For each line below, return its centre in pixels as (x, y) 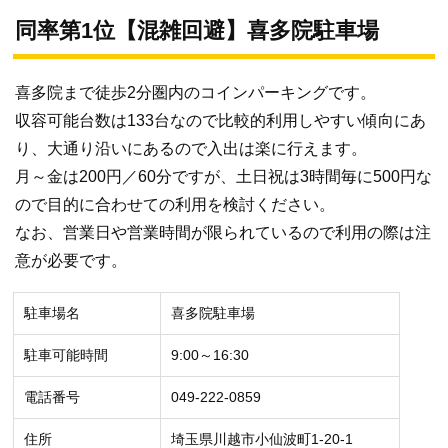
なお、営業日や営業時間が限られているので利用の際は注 (223, 232)
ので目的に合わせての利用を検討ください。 (175, 204)
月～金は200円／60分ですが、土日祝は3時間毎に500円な (223, 176)
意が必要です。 (71, 260)
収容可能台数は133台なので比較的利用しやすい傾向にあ (220, 120)
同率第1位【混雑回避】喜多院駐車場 (197, 30)
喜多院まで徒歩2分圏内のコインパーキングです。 (195, 92)
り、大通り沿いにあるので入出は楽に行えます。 (191, 148)
